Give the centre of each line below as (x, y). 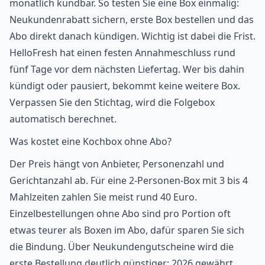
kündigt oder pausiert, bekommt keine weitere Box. (125, 85)
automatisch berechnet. (63, 119)
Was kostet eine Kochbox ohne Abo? (91, 141)
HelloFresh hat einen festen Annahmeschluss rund (122, 52)
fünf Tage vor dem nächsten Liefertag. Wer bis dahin (127, 69)
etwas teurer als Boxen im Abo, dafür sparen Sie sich (127, 230)
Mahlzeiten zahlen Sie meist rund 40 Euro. (103, 197)
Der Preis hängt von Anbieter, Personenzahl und (117, 164)
